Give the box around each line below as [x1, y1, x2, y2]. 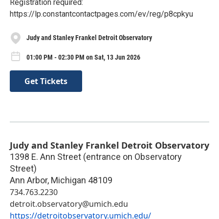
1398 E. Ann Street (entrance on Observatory [10, 152, 182, 162]
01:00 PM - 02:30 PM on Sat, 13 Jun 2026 [26, 53, 140, 61]
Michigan [51, 175, 86, 186]
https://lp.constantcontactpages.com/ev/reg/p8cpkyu [10, 9, 193, 19]
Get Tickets [24, 76, 67, 87]
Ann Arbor [10, 175, 47, 186]
